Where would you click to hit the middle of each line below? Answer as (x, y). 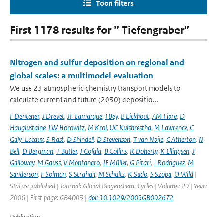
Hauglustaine (28, 128)
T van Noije (148, 139)
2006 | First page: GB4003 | (49, 197)
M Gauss (49, 163)
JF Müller (115, 163)
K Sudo (138, 174)
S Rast (55, 139)
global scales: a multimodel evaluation (81, 76)
